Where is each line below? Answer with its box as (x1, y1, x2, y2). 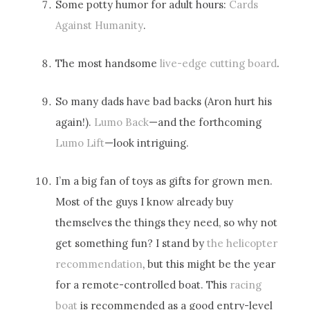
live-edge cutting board (160, 56, 277, 70)
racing (230, 277, 262, 291)
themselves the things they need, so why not (55, 215, 278, 229)
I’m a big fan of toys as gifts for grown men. (55, 174, 273, 188)
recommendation (55, 257, 143, 271)
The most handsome (55, 56, 161, 70)
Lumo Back (94, 115, 149, 129)
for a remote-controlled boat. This (55, 277, 230, 291)
